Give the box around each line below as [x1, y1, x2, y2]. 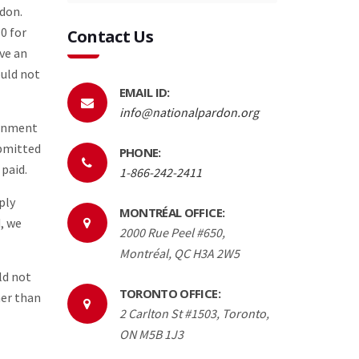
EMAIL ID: [119, 83, 170, 100]
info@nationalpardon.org [119, 103, 259, 120]
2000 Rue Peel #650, [119, 224, 225, 240]
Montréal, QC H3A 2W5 [119, 244, 240, 261]
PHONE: [119, 143, 161, 160]
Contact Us [67, 25, 154, 47]
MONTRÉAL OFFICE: [119, 204, 225, 220]
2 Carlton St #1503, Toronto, [119, 305, 269, 321]
